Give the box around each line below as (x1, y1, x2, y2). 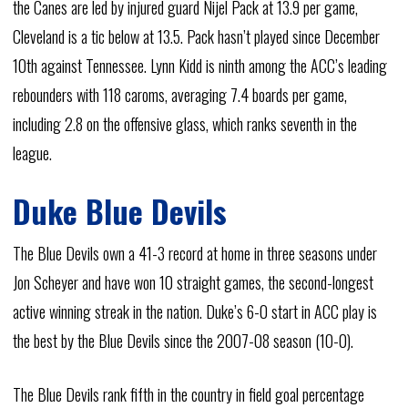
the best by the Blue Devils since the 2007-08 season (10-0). (12, 329, 353, 352)
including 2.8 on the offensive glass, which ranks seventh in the (12, 112, 357, 136)
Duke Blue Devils (12, 188, 227, 234)
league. (12, 141, 52, 165)
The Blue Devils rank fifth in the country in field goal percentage (12, 382, 364, 406)
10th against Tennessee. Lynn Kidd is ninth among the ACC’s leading (12, 54, 387, 77)
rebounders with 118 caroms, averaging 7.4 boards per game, (12, 83, 347, 107)
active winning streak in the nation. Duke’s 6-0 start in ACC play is (12, 300, 377, 323)
